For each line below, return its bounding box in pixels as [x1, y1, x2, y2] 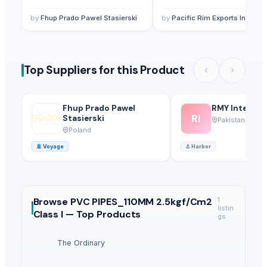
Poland [69, 125, 91, 134]
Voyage [43, 142, 64, 150]
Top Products [76, 207, 141, 221]
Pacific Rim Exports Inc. [172, 13, 252, 22]
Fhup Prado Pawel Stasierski [41, 13, 137, 22]
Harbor [191, 142, 211, 150]
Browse [33, 195, 70, 208]
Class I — [33, 207, 76, 221]
